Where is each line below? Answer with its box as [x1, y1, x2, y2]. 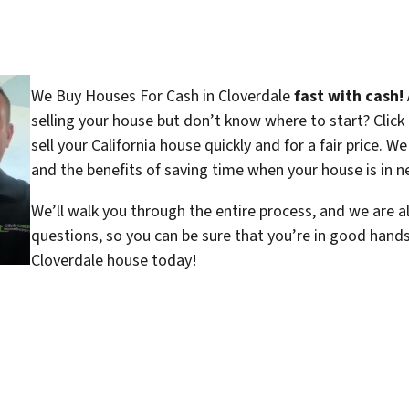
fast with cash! [293, 84, 404, 108]
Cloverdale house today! [30, 248, 197, 272]
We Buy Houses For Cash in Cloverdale [30, 84, 294, 108]
